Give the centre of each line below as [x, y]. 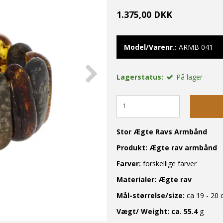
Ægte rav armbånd [183, 147]
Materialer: [137, 179]
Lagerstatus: [140, 77]
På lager [189, 77]
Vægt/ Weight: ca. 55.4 [157, 211]
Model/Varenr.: [150, 47]
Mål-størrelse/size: [151, 195]
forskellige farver [171, 163]
